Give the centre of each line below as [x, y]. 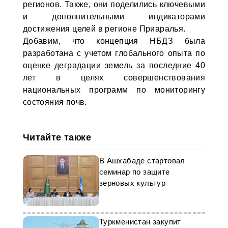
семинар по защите [134, 172]
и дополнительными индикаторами [114, 17]
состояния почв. [55, 102]
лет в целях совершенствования [114, 78]
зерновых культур [132, 183]
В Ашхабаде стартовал [142, 161]
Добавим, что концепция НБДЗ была [114, 41]
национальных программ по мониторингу [114, 90]
